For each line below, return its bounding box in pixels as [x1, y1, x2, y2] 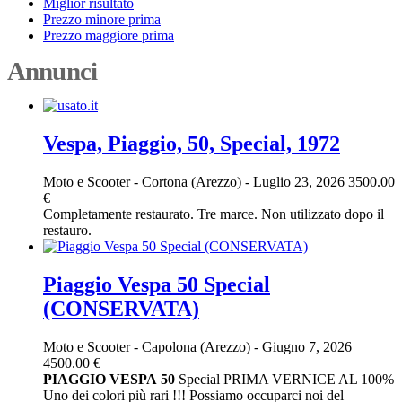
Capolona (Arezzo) [142, 338, 254, 354]
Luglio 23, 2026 [249, 173, 348, 189]
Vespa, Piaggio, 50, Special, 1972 [43, 131, 340, 155]
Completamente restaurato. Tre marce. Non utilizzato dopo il [43, 205, 384, 222]
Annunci [7, 56, 97, 85]
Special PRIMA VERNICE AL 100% [175, 371, 394, 387]
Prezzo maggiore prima [43, 27, 174, 43]
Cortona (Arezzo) [142, 173, 245, 189]
